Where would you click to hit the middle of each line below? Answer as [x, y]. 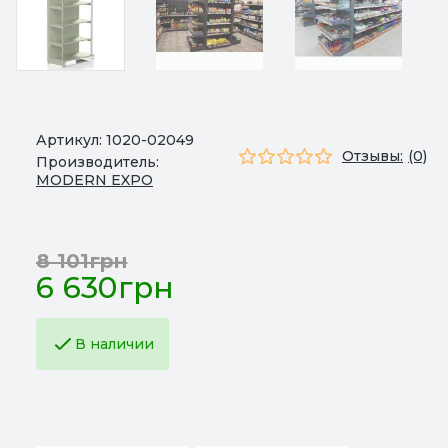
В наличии [114, 344]
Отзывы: [372, 155]
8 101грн [82, 261]
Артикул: [71, 140]
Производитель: [97, 162]
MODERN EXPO [94, 180]
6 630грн [105, 287]
